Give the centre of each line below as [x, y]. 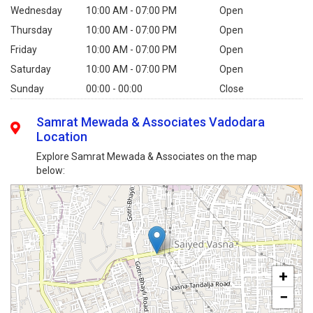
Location [62, 137]
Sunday [27, 89]
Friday [24, 50]
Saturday [31, 69]
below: [51, 170]
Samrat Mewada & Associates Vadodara [151, 122]
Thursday [31, 30]
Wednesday [36, 10]
